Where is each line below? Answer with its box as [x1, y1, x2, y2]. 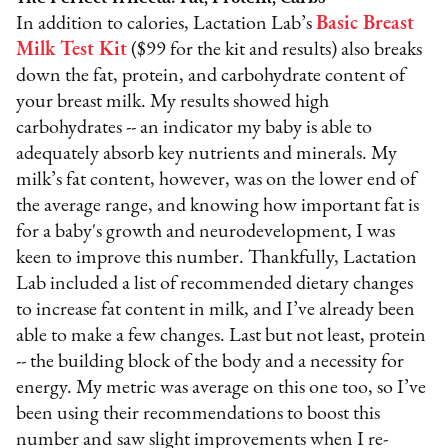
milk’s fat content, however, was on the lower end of [16, 169, 417, 190]
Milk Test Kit [16, 39, 128, 60]
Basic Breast [316, 13, 415, 34]
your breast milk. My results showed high [16, 91, 330, 112]
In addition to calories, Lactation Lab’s [16, 13, 317, 34]
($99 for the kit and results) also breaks [127, 39, 423, 60]
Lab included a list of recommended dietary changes [16, 273, 414, 294]
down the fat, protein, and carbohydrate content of [16, 65, 406, 86]
